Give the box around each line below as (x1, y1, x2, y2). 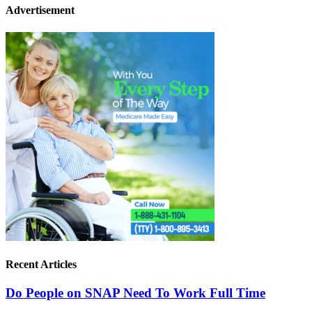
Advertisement (6, 4, 75, 17)
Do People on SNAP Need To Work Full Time (6, 286, 265, 301)
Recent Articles (6, 258, 77, 270)
